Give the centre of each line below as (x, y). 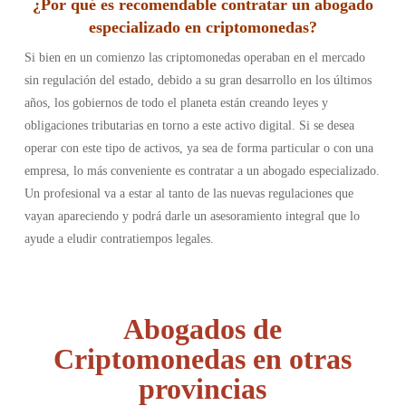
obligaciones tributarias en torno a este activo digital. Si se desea (189, 126)
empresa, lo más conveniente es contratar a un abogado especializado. (202, 171)
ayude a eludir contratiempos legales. (119, 239)
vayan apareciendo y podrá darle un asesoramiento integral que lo (192, 216)
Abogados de (203, 329)
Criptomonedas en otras (203, 359)
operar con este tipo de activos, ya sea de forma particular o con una (198, 148)
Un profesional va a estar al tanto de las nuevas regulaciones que (188, 193)
